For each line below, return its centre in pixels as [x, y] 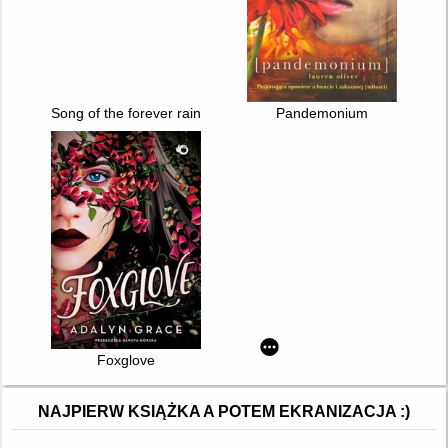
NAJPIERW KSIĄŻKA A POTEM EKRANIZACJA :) [224, 411]
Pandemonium [322, 113]
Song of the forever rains [129, 113]
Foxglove [125, 359]
